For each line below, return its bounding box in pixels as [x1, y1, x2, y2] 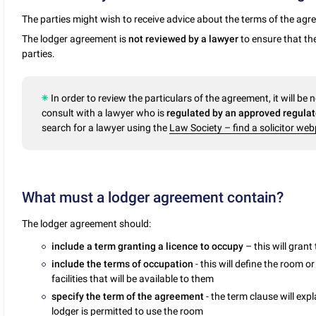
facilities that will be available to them [51, 273, 214, 285]
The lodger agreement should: [22, 217, 152, 229]
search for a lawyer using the [42, 122, 170, 134]
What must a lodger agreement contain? [22, 189, 284, 207]
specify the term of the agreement [51, 291, 207, 303]
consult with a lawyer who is [42, 107, 167, 119]
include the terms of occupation [51, 258, 196, 270]
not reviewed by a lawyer [128, 33, 239, 45]
